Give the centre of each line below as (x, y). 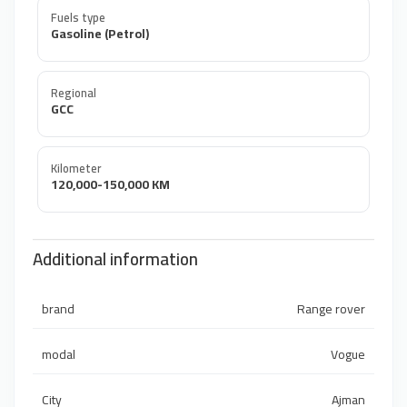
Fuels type (78, 18)
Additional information (115, 259)
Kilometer (76, 169)
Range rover (331, 309)
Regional (74, 93)
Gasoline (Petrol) (100, 34)
